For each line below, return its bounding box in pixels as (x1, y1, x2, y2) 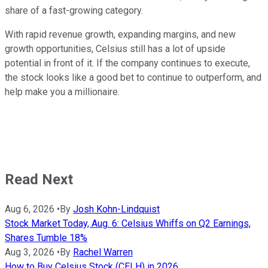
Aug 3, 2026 (5, 246, 54, 258)
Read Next (5, 171, 73, 188)
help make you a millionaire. (5, 86, 120, 98)
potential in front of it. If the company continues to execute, (5, 57, 250, 69)
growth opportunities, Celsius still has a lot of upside (5, 43, 226, 55)
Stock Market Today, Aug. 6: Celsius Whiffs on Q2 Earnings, (5, 218, 251, 230)
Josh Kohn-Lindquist (73, 203, 160, 215)
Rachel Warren (73, 246, 133, 258)
